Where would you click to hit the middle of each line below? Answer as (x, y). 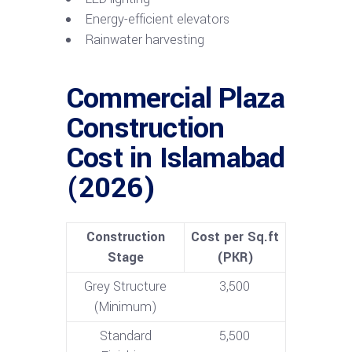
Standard (125, 335)
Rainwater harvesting (145, 39)
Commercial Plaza (176, 98)
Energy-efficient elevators (158, 19)
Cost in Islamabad (176, 158)
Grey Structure (125, 286)
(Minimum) (125, 306)
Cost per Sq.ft (235, 236)
